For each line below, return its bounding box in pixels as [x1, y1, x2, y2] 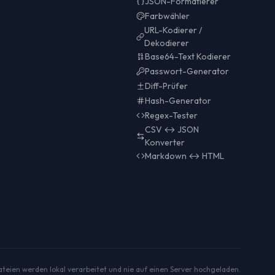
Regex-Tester [145, 109, 198, 121]
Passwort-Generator [145, 65, 230, 77]
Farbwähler [145, 10, 190, 21]
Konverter [145, 137, 185, 148]
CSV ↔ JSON [145, 124, 199, 135]
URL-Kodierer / [144, 25, 203, 36]
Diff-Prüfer [145, 80, 188, 91]
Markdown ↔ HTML [145, 150, 225, 161]
